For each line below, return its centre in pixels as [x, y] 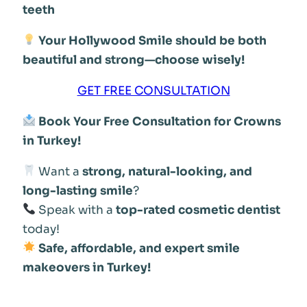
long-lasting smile [77, 191]
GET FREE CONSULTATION [153, 90]
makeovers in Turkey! [86, 267]
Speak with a [75, 210]
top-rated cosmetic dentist [198, 210]
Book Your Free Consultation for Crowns [158, 121]
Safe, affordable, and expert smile [139, 248]
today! [41, 229]
